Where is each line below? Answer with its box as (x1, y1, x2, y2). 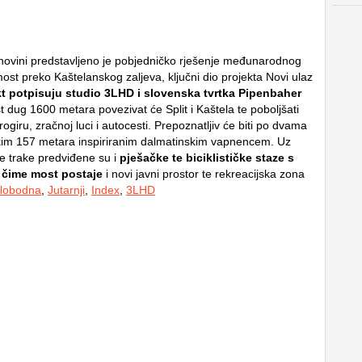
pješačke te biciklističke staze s (120, 151, 294, 165)
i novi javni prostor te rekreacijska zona (103, 167, 305, 181)
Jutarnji (48, 183, 85, 197)
